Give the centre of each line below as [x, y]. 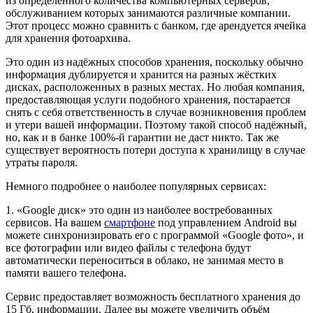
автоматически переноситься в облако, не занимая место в [145, 260]
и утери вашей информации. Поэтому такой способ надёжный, [156, 124]
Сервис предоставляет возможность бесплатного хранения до [153, 296]
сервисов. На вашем [55, 222]
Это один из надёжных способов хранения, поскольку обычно [154, 61]
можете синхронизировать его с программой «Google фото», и [155, 235]
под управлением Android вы [226, 222]
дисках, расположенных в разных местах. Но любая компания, [155, 87]
